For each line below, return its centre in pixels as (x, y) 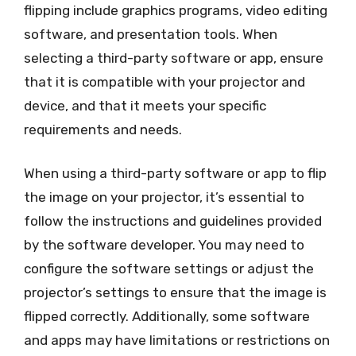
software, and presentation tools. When (151, 34)
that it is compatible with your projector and (164, 81)
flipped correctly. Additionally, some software (167, 316)
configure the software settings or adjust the (169, 269)
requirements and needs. (103, 129)
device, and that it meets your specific (145, 105)
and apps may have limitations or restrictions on (177, 340)
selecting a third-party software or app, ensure (174, 58)
